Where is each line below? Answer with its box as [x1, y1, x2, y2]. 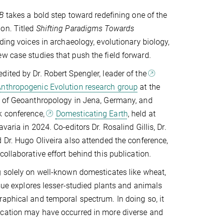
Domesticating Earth [55, 109, 128, 118]
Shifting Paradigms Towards [36, 23, 135, 33]
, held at [127, 109, 156, 118]
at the [138, 82, 160, 92]
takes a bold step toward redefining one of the [3, 10, 167, 20]
